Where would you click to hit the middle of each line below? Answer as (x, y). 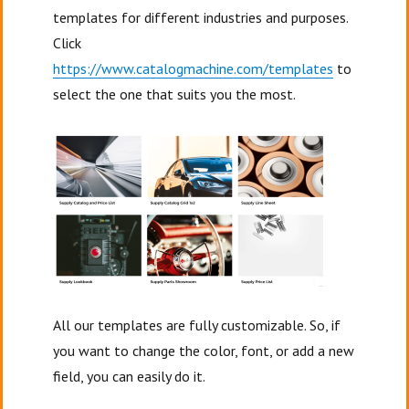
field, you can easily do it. (131, 376)
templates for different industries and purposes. (201, 17)
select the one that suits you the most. (175, 94)
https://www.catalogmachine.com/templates (194, 68)
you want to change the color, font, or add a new (204, 350)
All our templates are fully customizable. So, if (197, 325)
